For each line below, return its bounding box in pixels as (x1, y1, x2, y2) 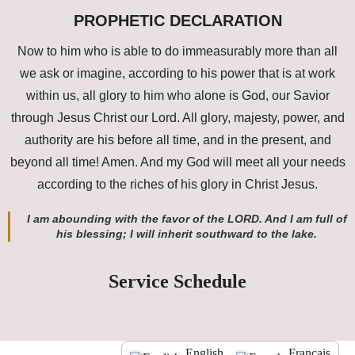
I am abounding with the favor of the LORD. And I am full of (26, 212, 347, 225)
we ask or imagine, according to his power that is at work (20, 66, 335, 80)
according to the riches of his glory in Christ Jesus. (37, 177, 318, 191)
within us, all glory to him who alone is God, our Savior (25, 88, 330, 102)
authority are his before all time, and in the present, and (24, 132, 331, 147)
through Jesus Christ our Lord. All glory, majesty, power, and (10, 110, 345, 124)
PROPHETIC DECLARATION (73, 11, 282, 29)
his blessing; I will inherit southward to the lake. (56, 227, 317, 240)
